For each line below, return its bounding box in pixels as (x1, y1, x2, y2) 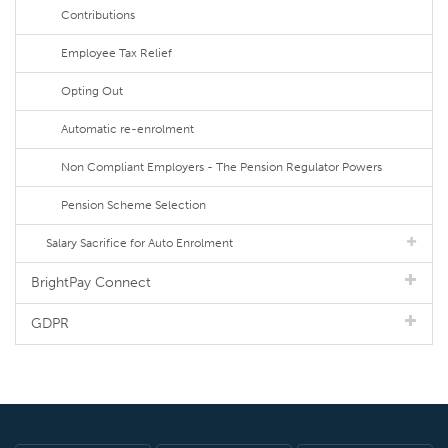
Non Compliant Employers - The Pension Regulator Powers (61, 160, 382, 175)
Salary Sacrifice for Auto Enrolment (46, 236, 233, 251)
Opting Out (61, 84, 123, 99)
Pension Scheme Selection (61, 198, 206, 213)
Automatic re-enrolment (61, 122, 194, 137)
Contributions (61, 8, 135, 23)
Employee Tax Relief (61, 46, 172, 61)
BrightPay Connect (31, 274, 151, 292)
